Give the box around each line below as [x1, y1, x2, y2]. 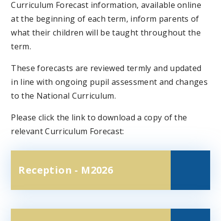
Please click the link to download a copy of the [11, 112, 187, 123]
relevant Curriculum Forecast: [11, 126, 124, 137]
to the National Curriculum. [11, 90, 116, 101]
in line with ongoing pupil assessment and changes [11, 76, 208, 87]
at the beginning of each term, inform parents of [11, 13, 199, 24]
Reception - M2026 [18, 163, 113, 177]
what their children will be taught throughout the [11, 27, 201, 38]
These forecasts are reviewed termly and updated [11, 63, 202, 74]
